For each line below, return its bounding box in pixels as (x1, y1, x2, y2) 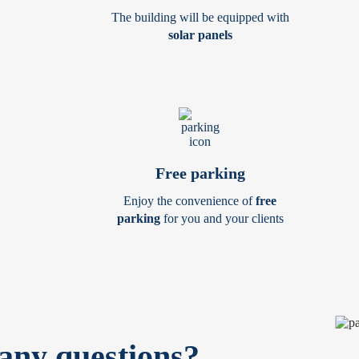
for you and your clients (159, 212, 284, 225)
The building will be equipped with (111, 10, 289, 24)
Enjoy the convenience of (123, 194, 256, 208)
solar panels (167, 28, 232, 42)
